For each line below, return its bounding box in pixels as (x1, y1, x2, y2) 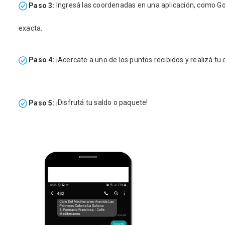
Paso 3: (27, 1, 55, 10)
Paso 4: (27, 56, 55, 64)
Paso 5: (27, 98, 55, 107)
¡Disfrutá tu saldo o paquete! (54, 98, 148, 107)
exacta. (19, 24, 43, 32)
